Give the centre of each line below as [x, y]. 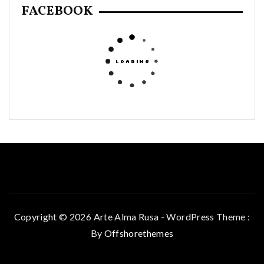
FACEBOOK [57, 12]
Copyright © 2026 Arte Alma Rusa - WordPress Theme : [132, 217]
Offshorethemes [139, 233]
